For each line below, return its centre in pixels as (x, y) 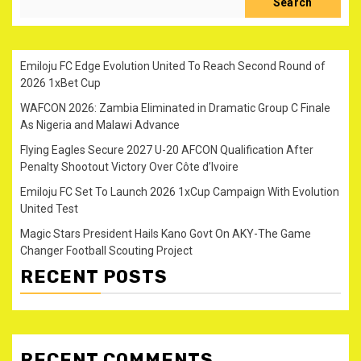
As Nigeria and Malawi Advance (100, 124)
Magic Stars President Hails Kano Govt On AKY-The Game (166, 233)
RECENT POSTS (94, 276)
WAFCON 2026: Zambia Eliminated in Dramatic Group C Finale (175, 108)
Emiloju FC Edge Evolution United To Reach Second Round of (173, 66)
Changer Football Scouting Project (106, 250)
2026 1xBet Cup (60, 83)
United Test (49, 208)
